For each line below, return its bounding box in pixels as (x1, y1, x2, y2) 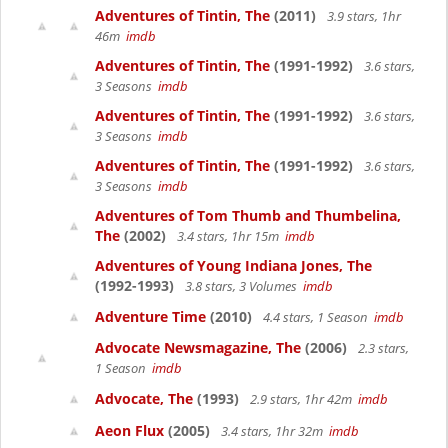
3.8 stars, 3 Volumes (182, 277, 303, 295)
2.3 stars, (355, 339, 409, 357)
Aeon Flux (95, 421, 164, 440)
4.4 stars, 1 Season (260, 308, 374, 326)
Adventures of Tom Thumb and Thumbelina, (95, 206, 401, 225)
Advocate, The (95, 389, 193, 408)
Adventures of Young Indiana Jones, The (95, 256, 372, 275)
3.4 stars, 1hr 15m (174, 227, 285, 245)
